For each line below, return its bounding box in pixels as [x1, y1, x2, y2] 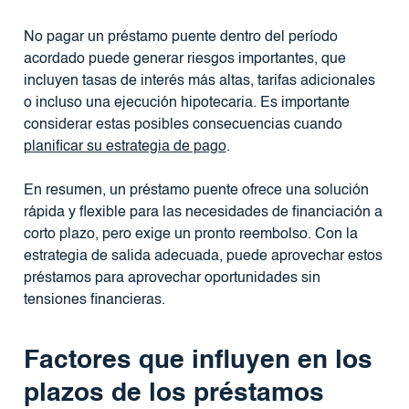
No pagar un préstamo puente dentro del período [23, 29, 338, 45]
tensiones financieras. [23, 292, 165, 308]
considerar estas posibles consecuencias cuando [23, 117, 342, 132]
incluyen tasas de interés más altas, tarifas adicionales [23, 73, 375, 89]
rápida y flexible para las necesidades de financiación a [23, 204, 383, 220]
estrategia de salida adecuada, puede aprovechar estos [23, 248, 383, 264]
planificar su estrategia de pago [23, 139, 226, 154]
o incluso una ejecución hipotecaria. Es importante [23, 95, 350, 110]
